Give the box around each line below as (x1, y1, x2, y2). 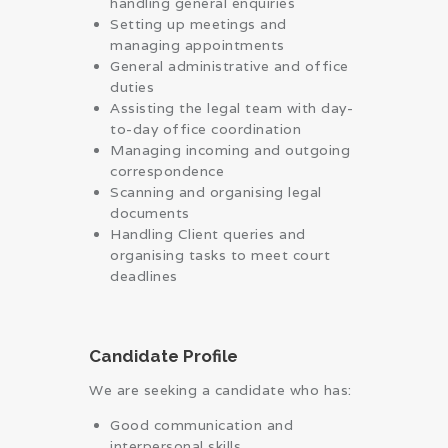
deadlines (110, 266, 178, 285)
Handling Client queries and (110, 224, 306, 243)
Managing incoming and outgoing (110, 140, 350, 159)
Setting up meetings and (110, 14, 287, 33)
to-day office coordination (110, 119, 301, 138)
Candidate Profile (89, 345, 238, 366)
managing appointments (110, 35, 285, 54)
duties (110, 77, 154, 96)
